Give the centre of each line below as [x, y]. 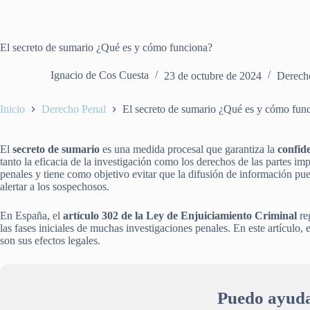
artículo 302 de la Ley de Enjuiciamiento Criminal [180, 215]
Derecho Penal [74, 109]
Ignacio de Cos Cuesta [100, 75]
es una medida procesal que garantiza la [189, 149]
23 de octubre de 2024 [213, 75]
